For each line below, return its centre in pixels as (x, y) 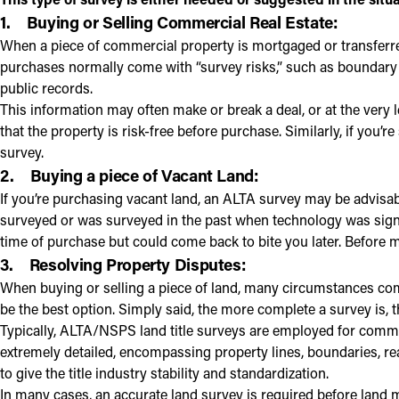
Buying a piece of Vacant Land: (144, 175)
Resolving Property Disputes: (138, 264)
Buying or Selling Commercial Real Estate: (182, 21)
